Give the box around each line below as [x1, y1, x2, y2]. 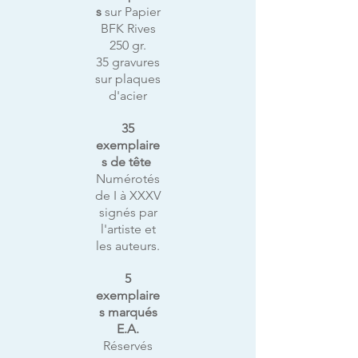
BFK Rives [100, 21, 156, 36]
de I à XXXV [95, 188, 161, 203]
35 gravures [96, 54, 160, 70]
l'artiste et [100, 221, 156, 237]
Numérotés [96, 171, 160, 186]
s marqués [98, 304, 157, 320]
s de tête [101, 154, 154, 169]
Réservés [103, 338, 153, 353]
